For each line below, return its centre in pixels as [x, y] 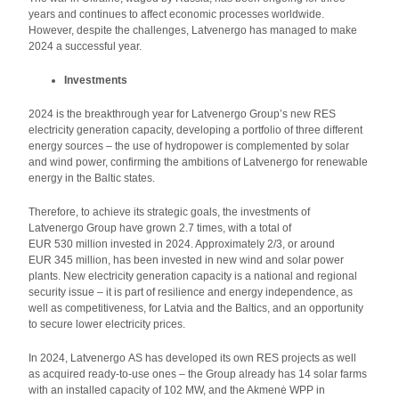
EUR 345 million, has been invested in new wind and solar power [187, 260]
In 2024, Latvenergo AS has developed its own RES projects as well [193, 358]
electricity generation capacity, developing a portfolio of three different [196, 130]
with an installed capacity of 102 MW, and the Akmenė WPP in [177, 390]
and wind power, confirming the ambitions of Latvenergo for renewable [199, 162]
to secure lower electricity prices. [107, 324]
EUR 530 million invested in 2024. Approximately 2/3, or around [182, 244]
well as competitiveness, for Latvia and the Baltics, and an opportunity [196, 308]
